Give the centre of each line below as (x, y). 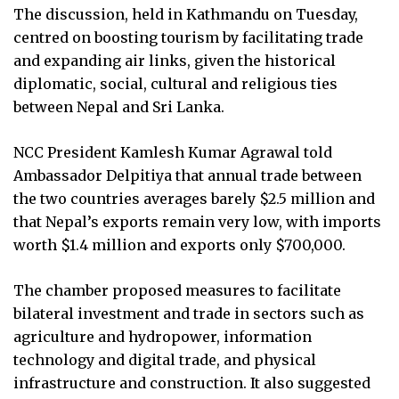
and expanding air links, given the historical (175, 60)
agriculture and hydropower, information (163, 336)
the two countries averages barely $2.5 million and (194, 198)
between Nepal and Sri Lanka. (119, 106)
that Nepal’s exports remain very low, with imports (197, 221)
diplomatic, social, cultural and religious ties (175, 83)
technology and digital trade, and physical (165, 359)
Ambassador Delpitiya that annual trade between (187, 175)
